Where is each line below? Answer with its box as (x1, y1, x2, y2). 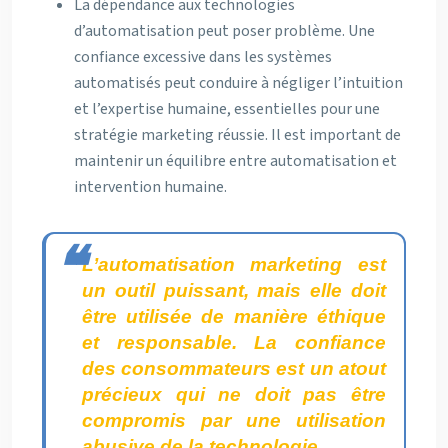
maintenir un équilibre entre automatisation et (74, 150, 397, 172)
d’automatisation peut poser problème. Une (74, 20, 375, 42)
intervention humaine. (74, 176, 227, 198)
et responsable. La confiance (82, 332, 386, 353)
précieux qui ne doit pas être (82, 384, 386, 405)
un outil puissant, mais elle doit (82, 280, 386, 301)
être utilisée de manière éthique (82, 306, 386, 327)
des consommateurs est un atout (82, 358, 386, 379)
